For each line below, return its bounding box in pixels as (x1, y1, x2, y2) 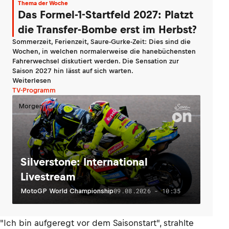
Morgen (18, 102, 43, 110)
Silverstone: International (20, 156, 148, 168)
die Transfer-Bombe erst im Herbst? (18, 24, 197, 36)
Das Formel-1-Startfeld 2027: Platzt (18, 9, 193, 21)
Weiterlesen (12, 77, 51, 85)
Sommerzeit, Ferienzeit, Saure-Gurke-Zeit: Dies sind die (12, 38, 191, 46)
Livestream (20, 171, 76, 183)
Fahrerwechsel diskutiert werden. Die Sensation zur (12, 57, 179, 65)
